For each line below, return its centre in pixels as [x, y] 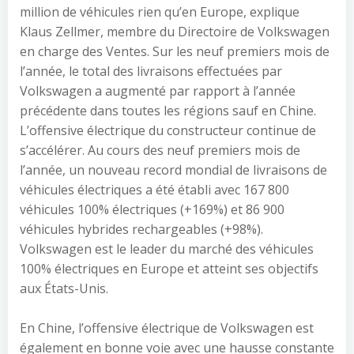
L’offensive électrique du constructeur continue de [168, 130]
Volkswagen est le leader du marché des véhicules [167, 249]
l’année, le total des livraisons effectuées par [151, 71]
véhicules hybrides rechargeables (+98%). [141, 229]
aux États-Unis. [64, 288]
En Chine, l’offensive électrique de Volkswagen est [167, 328]
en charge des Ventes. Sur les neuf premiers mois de [175, 51]
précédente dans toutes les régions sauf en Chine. [168, 111]
